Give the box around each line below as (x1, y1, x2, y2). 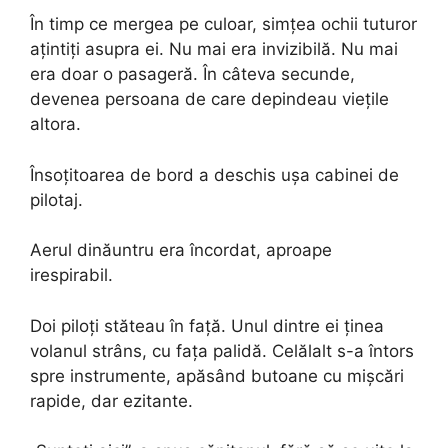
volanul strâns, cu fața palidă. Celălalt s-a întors (30, 340, 414, 361)
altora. (30, 114, 81, 134)
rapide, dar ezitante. (30, 390, 193, 411)
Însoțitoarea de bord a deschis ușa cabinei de (30, 164, 399, 185)
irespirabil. (30, 265, 113, 285)
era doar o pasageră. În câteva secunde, (30, 64, 355, 84)
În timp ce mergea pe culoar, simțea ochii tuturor (30, 14, 417, 34)
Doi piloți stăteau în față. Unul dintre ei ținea (30, 315, 384, 336)
